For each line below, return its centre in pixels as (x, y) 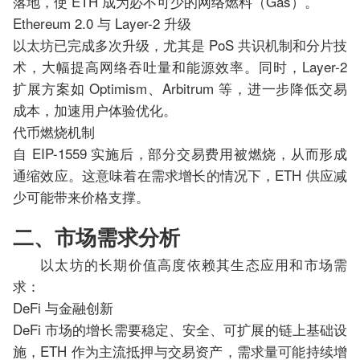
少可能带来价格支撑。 (81, 197)
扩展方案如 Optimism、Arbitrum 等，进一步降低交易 (180, 88)
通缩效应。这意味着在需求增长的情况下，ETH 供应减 (180, 175)
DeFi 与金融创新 (63, 308)
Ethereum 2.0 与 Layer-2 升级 (102, 23)
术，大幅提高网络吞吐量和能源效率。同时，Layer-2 (180, 67)
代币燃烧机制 (54, 132)
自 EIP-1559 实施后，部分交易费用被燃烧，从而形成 (180, 153)
